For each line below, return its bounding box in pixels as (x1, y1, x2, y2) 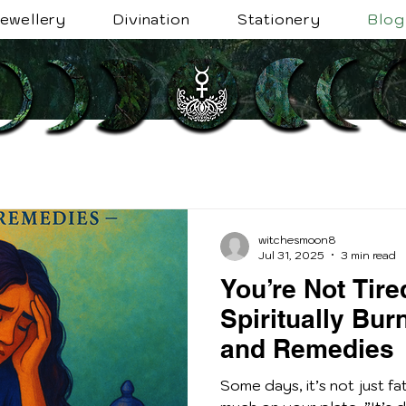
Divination (113, 9, 190, 28)
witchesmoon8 (258, 232, 336, 246)
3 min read (341, 247, 396, 262)
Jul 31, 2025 (258, 247, 324, 262)
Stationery (237, 9, 321, 28)
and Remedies (220, 333, 394, 363)
